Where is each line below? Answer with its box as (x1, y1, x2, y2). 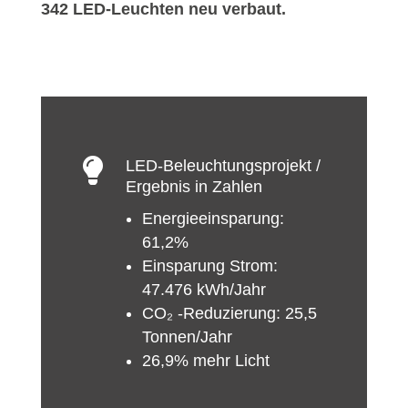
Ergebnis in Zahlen (126, 178, 263, 196)
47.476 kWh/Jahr (142, 280, 267, 299)
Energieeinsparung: (142, 209, 285, 228)
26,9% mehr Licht (142, 352, 270, 370)
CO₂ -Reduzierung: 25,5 (142, 304, 318, 322)
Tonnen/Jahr (142, 328, 233, 346)
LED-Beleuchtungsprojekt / (126, 157, 321, 175)
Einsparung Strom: (142, 257, 279, 275)
